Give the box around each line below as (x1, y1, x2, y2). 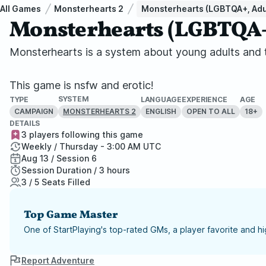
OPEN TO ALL (186, 106, 235, 116)
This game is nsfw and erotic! (9, 79, 154, 91)
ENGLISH (145, 106, 176, 116)
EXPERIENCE (181, 94, 227, 104)
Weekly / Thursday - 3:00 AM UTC (21, 141, 161, 151)
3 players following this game (21, 129, 143, 140)
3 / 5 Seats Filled (21, 177, 90, 187)
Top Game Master (24, 208, 118, 223)
